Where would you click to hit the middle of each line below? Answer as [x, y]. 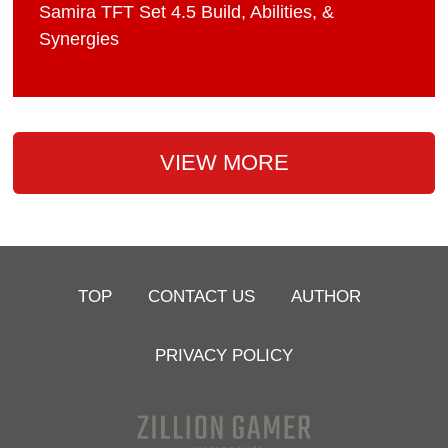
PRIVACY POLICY [224, 354]
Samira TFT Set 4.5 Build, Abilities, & [187, 12]
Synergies [79, 39]
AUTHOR [326, 295]
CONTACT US [202, 295]
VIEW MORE [224, 163]
